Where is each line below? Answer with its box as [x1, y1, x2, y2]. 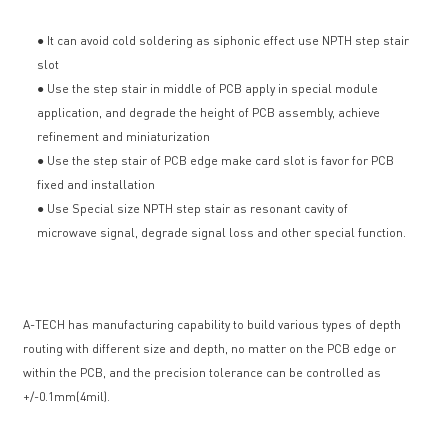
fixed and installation [37, 177, 156, 193]
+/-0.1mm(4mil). [23, 389, 111, 405]
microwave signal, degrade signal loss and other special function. [37, 225, 407, 241]
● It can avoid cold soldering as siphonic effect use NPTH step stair [37, 33, 410, 49]
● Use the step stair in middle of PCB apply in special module [37, 81, 379, 97]
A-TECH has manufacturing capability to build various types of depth [23, 317, 402, 333]
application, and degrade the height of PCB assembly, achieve [37, 105, 381, 121]
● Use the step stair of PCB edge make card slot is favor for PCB [37, 153, 395, 169]
